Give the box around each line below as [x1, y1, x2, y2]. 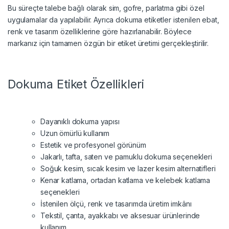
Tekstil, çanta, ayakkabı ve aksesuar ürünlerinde [40, 211, 200, 220]
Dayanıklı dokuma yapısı [40, 117, 120, 126]
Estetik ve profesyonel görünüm [40, 141, 146, 150]
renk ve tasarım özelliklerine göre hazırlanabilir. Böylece [8, 27, 192, 36]
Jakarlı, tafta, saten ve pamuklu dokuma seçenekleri [40, 152, 212, 162]
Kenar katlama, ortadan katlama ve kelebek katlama [40, 176, 211, 185]
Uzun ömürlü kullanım [40, 129, 110, 138]
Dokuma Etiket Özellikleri [8, 77, 144, 92]
